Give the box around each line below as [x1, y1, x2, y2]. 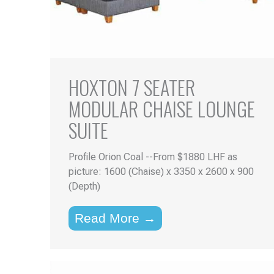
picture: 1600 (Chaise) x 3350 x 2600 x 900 [68, 165, 254, 177]
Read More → [75, 210, 156, 225]
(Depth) [68, 180, 100, 192]
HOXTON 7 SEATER [68, 72, 195, 102]
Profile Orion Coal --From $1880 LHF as [68, 150, 237, 163]
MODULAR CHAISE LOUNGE [68, 94, 255, 123]
